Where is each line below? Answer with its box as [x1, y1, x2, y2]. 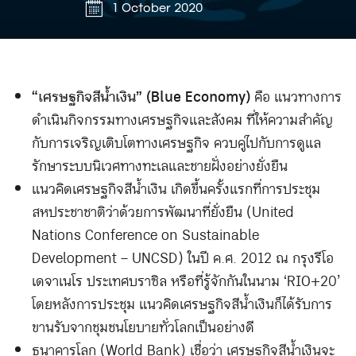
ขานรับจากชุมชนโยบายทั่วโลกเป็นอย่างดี [32, 315, 254, 341]
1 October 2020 [113, 2, 203, 15]
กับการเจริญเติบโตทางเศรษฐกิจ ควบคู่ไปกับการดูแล [32, 131, 321, 157]
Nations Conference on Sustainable [32, 223, 259, 249]
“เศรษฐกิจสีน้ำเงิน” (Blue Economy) [32, 85, 250, 110]
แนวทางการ [274, 85, 342, 110]
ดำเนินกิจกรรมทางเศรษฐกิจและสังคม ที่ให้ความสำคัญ [32, 108, 333, 133]
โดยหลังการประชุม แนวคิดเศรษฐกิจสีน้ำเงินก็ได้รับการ [32, 292, 332, 318]
